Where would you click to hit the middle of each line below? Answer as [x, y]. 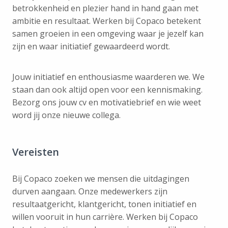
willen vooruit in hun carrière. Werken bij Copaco [105, 217]
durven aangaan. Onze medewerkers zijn [90, 191]
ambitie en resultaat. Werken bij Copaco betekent [107, 21]
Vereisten [36, 152]
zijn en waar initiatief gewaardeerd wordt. [91, 46]
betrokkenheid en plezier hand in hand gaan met [105, 8]
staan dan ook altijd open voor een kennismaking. [107, 89]
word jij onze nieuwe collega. [66, 115]
